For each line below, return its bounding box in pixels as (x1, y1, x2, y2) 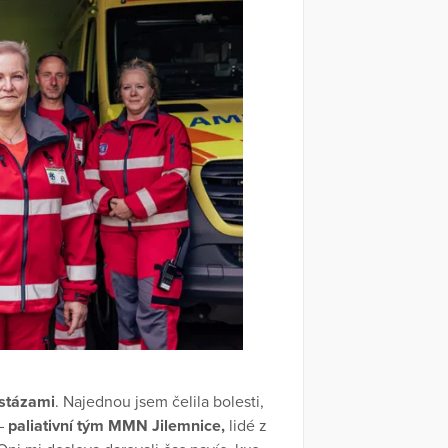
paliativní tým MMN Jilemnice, (8, 415, 225, 436)
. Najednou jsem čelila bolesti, (54, 391, 264, 412)
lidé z (225, 415, 267, 436)
